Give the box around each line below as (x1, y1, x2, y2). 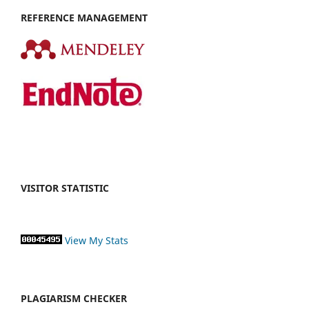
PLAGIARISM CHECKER (21, 291, 127, 305)
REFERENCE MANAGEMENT (21, 10, 148, 24)
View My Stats (65, 233, 128, 247)
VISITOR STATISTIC (21, 181, 109, 195)
